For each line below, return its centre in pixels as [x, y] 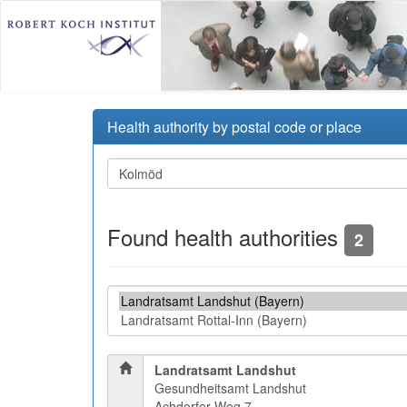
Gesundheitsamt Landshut [230, 388]
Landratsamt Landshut [225, 370]
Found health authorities [226, 237]
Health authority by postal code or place [234, 127]
